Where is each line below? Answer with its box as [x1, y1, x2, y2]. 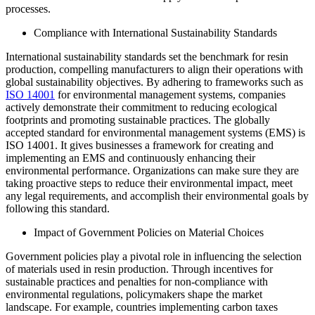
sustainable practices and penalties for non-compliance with [6, 276, 268, 288]
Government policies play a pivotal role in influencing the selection [6, 250, 302, 263]
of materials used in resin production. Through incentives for [6, 263, 273, 276]
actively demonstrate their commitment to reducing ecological [6, 101, 277, 114]
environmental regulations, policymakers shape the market [6, 288, 262, 301]
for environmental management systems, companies [55, 89, 285, 101]
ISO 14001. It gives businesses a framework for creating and [6, 139, 274, 152]
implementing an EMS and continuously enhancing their [6, 152, 255, 165]
